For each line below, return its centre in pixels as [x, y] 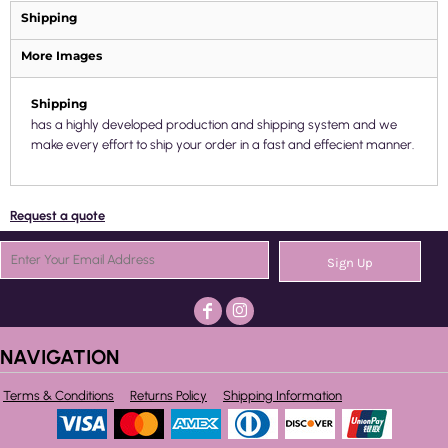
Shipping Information [282, 395]
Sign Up [349, 263]
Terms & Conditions [58, 395]
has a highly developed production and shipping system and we [214, 124]
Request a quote [57, 215]
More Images [61, 55]
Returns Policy [168, 395]
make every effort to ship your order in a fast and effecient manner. [222, 144]
